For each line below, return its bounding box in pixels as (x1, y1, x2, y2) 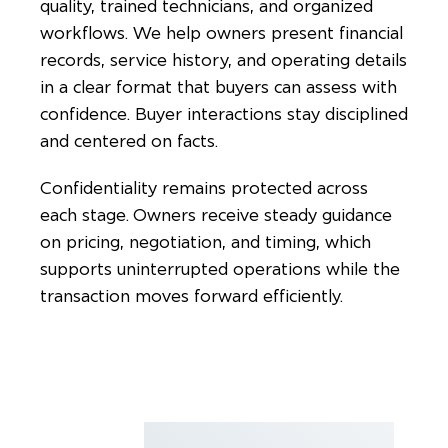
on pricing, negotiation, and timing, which (40, 230, 371, 254)
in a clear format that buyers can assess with (40, 75, 397, 99)
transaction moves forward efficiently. (40, 284, 343, 308)
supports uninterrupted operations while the (40, 257, 400, 281)
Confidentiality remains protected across (40, 176, 368, 200)
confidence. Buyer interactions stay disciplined (40, 102, 408, 126)
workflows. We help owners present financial (40, 21, 403, 45)
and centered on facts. (40, 129, 218, 153)
